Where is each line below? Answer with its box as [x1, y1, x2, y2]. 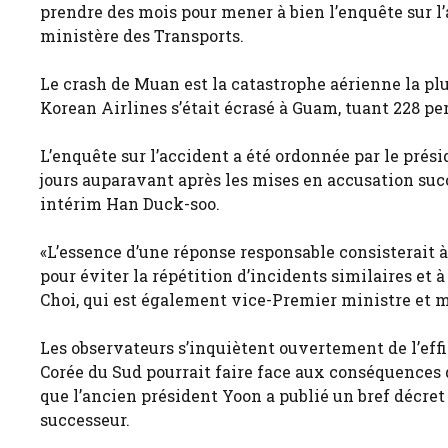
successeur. [40, 409, 130, 431]
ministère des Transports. [40, 25, 244, 47]
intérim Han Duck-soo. [40, 193, 220, 215]
